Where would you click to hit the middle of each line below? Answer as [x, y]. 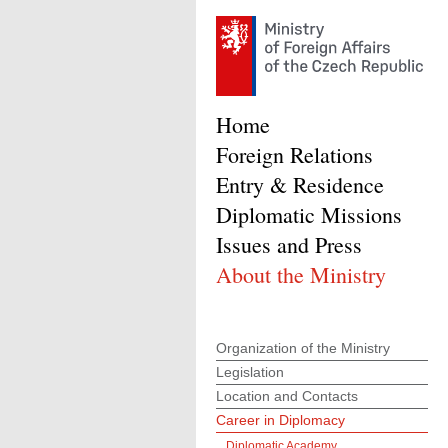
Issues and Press [289, 244]
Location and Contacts [287, 396]
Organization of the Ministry [303, 348]
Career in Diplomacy [280, 420]
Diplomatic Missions [309, 214]
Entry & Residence [300, 184]
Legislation [250, 372]
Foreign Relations [294, 154]
